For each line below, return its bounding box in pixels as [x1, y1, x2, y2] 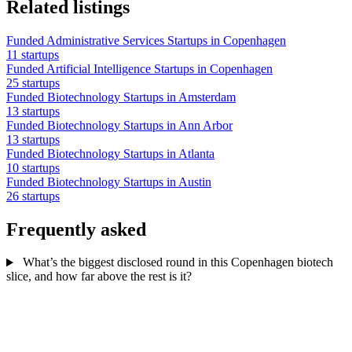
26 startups [6, 189, 60, 203]
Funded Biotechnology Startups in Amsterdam [6, 90, 236, 104]
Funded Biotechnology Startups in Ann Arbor [6, 118, 233, 132]
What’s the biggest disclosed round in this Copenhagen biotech [19, 255, 333, 269]
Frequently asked [6, 218, 146, 240]
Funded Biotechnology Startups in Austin [6, 174, 211, 189]
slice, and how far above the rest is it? [6, 269, 192, 284]
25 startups [6, 75, 60, 90]
